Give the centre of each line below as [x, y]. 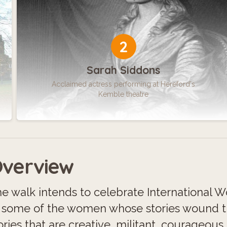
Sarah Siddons [123, 70]
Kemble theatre [123, 94]
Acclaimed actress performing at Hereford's [123, 84]
